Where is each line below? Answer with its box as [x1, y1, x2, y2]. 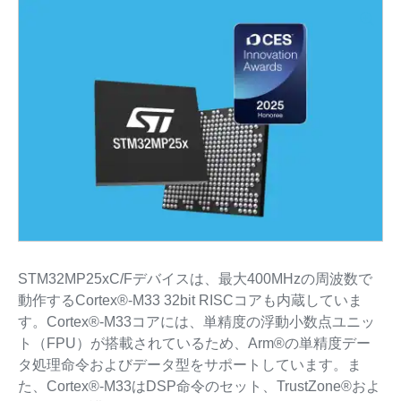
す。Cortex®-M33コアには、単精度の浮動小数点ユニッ [17, 314, 375, 330]
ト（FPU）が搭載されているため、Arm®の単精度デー [17, 336, 371, 352]
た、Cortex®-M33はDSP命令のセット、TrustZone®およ [17, 379, 380, 395]
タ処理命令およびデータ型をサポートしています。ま [17, 357, 362, 373]
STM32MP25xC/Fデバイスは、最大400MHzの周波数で [17, 271, 372, 287]
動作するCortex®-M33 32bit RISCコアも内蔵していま [17, 293, 363, 309]
